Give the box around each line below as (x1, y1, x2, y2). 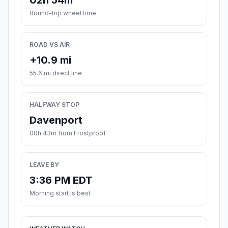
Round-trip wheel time (30, 9, 96, 17)
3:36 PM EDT (30, 174, 93, 187)
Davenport (30, 114, 82, 127)
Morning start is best (30, 189, 91, 197)
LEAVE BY (30, 161, 59, 169)
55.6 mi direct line (30, 69, 82, 77)
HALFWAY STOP (30, 101, 79, 109)
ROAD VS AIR (30, 41, 70, 49)
